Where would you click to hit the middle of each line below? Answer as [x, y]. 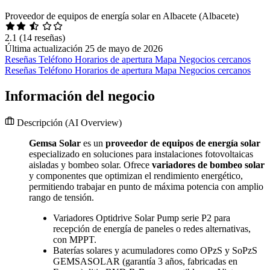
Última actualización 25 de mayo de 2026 [84, 49]
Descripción [40, 123]
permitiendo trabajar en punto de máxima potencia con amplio [146, 187]
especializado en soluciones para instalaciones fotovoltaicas [141, 154]
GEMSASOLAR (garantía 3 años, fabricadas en [145, 262]
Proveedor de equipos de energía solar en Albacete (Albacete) [122, 16]
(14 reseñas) [42, 38]
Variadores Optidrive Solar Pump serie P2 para [142, 218]
